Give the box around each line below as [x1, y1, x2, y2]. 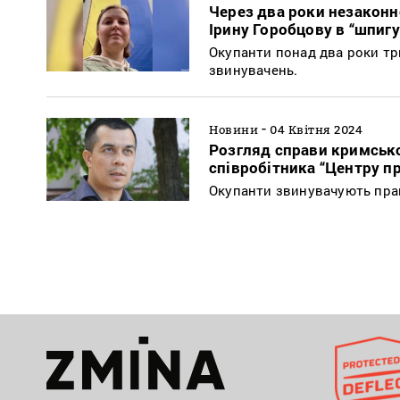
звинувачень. [209, 61, 298, 79]
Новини [209, 122, 258, 137]
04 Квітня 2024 [270, 122, 362, 137]
